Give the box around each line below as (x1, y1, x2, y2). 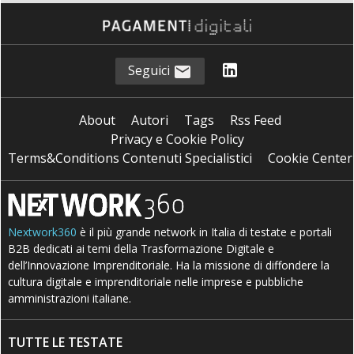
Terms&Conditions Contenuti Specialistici (8, 149, 252, 167)
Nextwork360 (8, 224, 77, 239)
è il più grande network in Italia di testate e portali (77, 224, 333, 239)
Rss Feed (230, 111, 281, 129)
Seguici (127, 61, 173, 79)
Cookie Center (268, 149, 352, 167)
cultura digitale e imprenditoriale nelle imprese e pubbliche (8, 273, 304, 289)
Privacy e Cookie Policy (110, 130, 244, 148)
